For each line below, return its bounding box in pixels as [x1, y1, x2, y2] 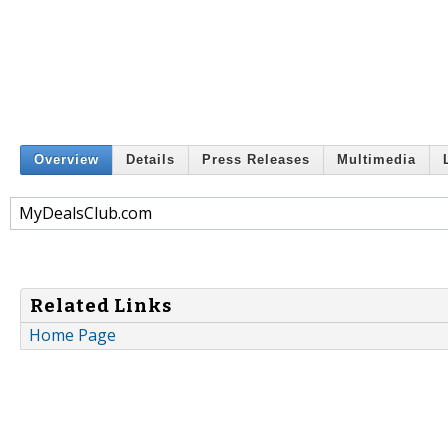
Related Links [30, 294, 172, 317]
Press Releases [202, 152, 310, 168]
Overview [34, 152, 99, 168]
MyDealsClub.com [19, 201, 152, 224]
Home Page [29, 324, 116, 347]
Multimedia [337, 152, 416, 168]
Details [126, 152, 175, 168]
